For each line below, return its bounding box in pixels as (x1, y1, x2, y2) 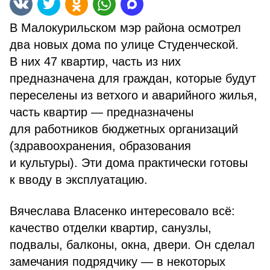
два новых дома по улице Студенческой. (10, 38, 239, 51)
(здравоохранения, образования (10, 139, 191, 152)
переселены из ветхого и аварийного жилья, (10, 89, 257, 102)
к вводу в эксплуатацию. (10, 173, 148, 186)
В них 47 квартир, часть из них (10, 55, 181, 68)
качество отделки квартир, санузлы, (10, 221, 212, 234)
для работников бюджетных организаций (10, 122, 238, 136)
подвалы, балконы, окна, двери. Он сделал (10, 238, 255, 251)
